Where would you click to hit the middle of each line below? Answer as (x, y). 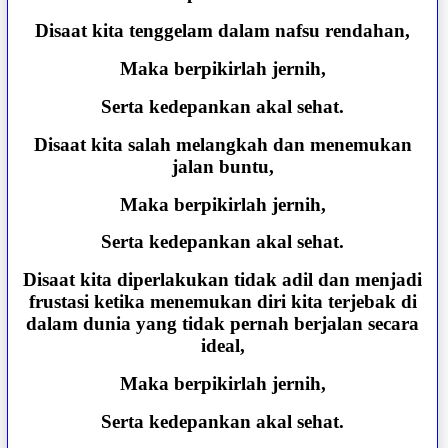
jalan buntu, (222, 166)
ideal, (222, 346)
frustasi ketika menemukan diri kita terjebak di (222, 302)
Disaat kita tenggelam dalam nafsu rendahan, (223, 31)
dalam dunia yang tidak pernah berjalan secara (223, 324)
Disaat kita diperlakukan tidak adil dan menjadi (223, 280)
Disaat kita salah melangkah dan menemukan (222, 144)
